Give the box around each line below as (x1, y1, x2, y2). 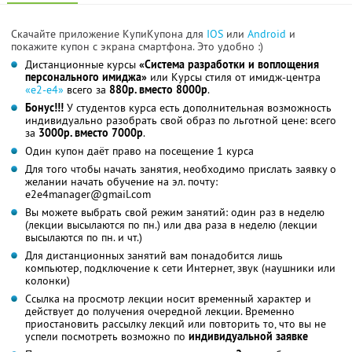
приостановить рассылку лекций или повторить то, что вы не (25, 316, 326, 331)
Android (247, 26, 289, 41)
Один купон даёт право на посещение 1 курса (25, 143, 254, 158)
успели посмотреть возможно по (25, 328, 189, 343)
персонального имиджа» (25, 69, 147, 84)
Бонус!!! (25, 100, 64, 115)
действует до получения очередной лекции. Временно (25, 303, 295, 318)
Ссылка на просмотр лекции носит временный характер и (25, 291, 311, 306)
